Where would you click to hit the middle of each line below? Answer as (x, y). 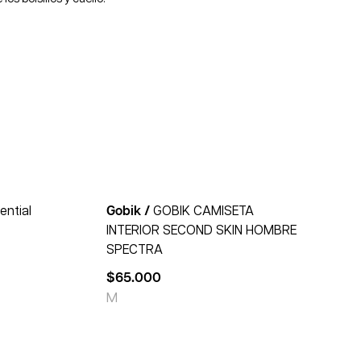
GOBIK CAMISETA (203, 211)
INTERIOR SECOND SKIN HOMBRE (201, 230)
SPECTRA (135, 250)
